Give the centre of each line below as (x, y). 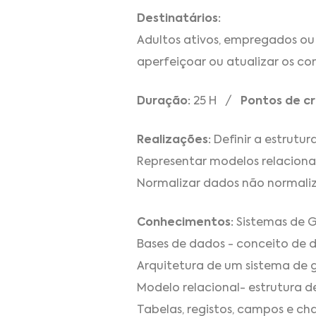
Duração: (165, 102)
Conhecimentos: (187, 223)
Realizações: (175, 141)
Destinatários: (179, 19)
